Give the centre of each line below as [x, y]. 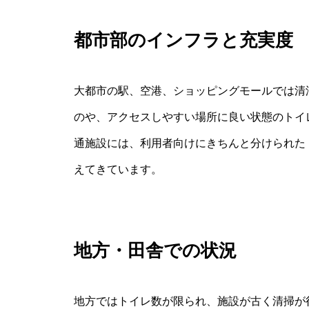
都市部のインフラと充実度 [183, 40]
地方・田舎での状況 [155, 251]
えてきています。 [118, 170]
